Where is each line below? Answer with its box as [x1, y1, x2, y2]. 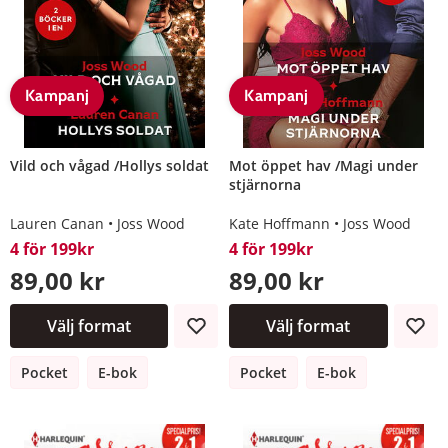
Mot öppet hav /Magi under [229, 155, 419, 175]
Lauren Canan [10, 213, 104, 233]
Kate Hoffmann [229, 213, 331, 233]
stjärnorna [229, 174, 302, 194]
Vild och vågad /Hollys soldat [10, 155, 209, 175]
